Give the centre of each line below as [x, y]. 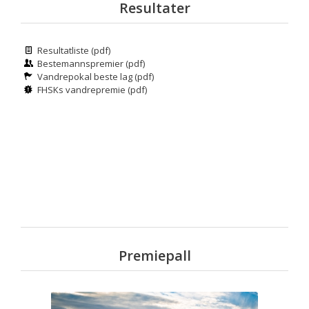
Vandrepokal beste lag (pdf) [96, 76]
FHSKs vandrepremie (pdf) [92, 89]
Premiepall [154, 256]
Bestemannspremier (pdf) [91, 63]
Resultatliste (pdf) [74, 50]
